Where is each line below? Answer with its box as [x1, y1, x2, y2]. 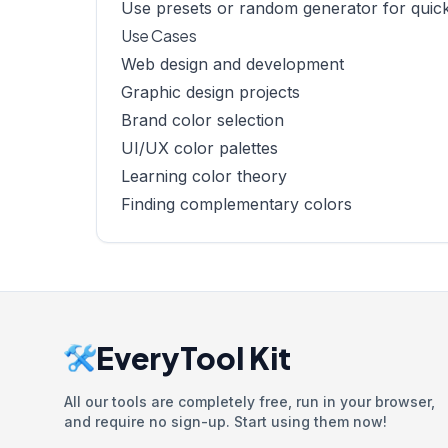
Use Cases [121, 25, 197, 46]
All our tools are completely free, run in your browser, [64, 393, 435, 410]
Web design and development [121, 54, 344, 74]
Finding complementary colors [121, 194, 352, 214]
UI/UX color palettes [121, 138, 278, 158]
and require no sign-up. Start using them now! [64, 413, 387, 430]
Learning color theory [121, 166, 287, 186]
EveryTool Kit [96, 339, 291, 377]
